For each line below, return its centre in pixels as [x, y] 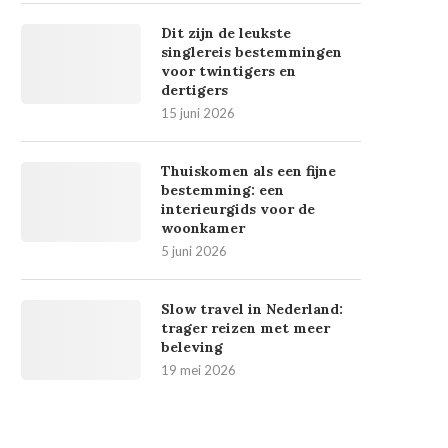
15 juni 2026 [198, 113]
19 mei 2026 [198, 370]
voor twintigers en [228, 71]
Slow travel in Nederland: [252, 309]
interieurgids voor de [238, 209]
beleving [192, 347]
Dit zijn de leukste [226, 33]
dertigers [194, 90]
